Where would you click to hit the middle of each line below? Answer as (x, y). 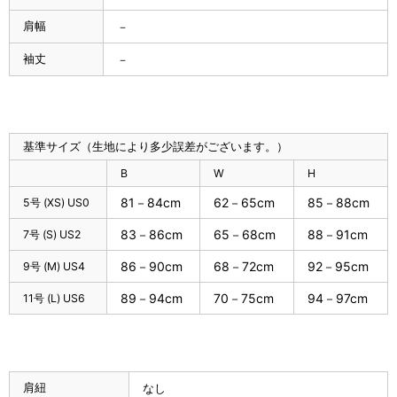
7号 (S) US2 (52, 234)
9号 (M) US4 (54, 266)
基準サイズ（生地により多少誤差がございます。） (156, 146)
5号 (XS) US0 (56, 202)
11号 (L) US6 (54, 298)
